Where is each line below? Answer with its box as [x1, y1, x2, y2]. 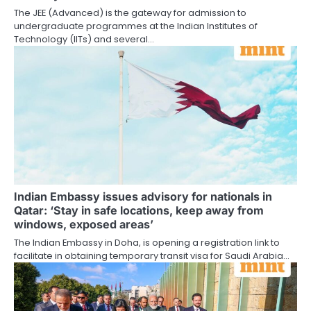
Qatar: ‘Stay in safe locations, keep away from [14, 203, 264, 217]
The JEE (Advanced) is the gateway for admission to [14, 6, 246, 19]
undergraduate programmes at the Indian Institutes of [14, 19, 258, 33]
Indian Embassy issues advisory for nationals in [14, 189, 272, 203]
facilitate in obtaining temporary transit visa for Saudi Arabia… [14, 249, 289, 262]
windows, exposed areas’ [14, 217, 153, 231]
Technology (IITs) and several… [14, 32, 154, 46]
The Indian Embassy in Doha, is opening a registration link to [14, 235, 280, 249]
